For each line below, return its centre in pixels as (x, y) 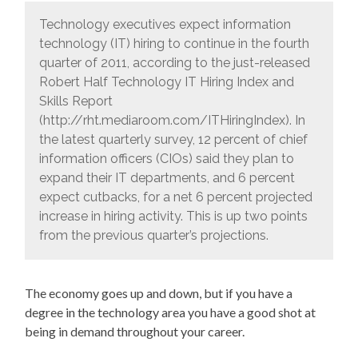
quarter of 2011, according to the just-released (174, 63)
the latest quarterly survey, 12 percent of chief (173, 140)
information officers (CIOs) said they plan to (166, 159)
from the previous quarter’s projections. (153, 236)
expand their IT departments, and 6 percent (167, 178)
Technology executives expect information (165, 25)
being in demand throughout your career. (135, 331)
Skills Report (76, 101)
